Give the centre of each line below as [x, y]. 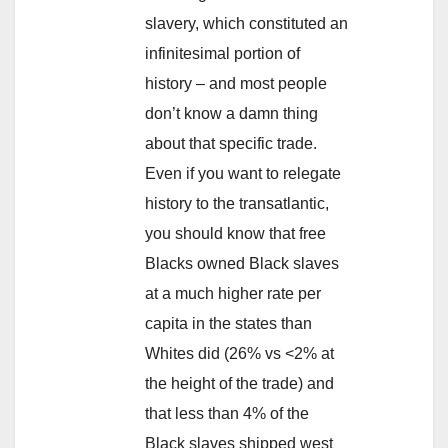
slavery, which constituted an [246, 24]
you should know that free [235, 234]
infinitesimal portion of [222, 54]
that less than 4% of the [227, 414]
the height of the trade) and [239, 384]
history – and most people [236, 84]
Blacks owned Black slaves [242, 264]
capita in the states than [228, 324]
